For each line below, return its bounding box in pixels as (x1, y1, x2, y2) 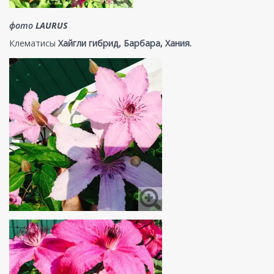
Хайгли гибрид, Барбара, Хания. (58, 37, 191, 49)
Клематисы (9, 37, 58, 49)
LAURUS (35, 19, 68, 31)
